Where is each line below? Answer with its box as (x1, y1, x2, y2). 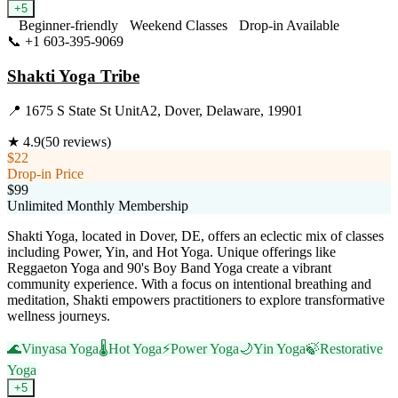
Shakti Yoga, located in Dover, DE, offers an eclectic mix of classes (7, 227, 384, 243)
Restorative (320, 340, 383, 356)
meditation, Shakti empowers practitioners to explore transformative (7, 291, 385, 307)
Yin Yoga (253, 340, 306, 356)
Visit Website (123, 34, 197, 50)
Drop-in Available (239, 18, 339, 34)
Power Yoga (171, 340, 239, 356)
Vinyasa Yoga (21, 340, 99, 356)
